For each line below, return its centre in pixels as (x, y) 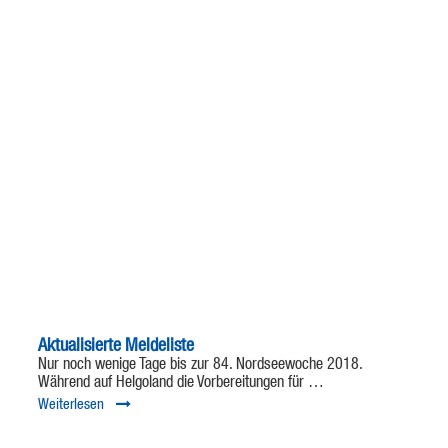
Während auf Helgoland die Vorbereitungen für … (180, 383)
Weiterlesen (70, 405)
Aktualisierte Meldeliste (115, 346)
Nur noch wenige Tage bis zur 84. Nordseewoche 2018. (199, 365)
